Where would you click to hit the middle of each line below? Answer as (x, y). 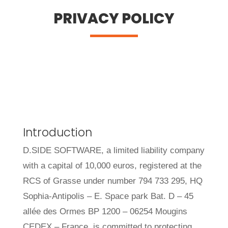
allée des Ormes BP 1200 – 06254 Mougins (105, 212)
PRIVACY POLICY (114, 18)
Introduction (57, 133)
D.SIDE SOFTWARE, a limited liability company (113, 151)
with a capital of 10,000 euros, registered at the (112, 166)
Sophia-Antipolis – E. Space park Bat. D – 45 (108, 196)
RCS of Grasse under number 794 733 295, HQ (112, 181)
